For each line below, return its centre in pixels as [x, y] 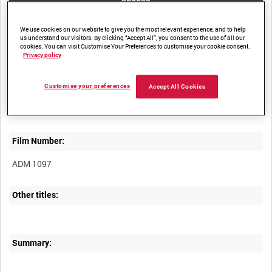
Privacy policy [42, 55]
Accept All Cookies [177, 87]
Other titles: [36, 195]
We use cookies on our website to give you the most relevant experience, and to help [133, 29]
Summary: [32, 243]
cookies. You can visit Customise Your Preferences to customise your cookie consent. [135, 46]
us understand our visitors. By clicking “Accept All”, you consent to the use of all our [133, 38]
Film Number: [39, 141]
